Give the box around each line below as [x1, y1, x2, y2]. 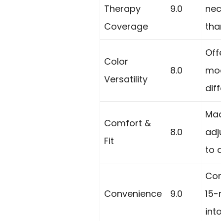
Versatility [104, 73, 147, 86]
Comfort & [104, 117, 151, 130]
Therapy [104, 2, 141, 15]
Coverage [104, 20, 148, 33]
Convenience [104, 187, 162, 200]
